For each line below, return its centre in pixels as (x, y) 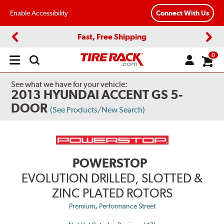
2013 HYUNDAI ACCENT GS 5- (97, 94)
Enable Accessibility (39, 13)
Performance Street (127, 206)
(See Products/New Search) (98, 110)
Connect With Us (182, 13)
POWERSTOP (109, 163)
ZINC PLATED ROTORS (112, 193)
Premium (82, 206)
